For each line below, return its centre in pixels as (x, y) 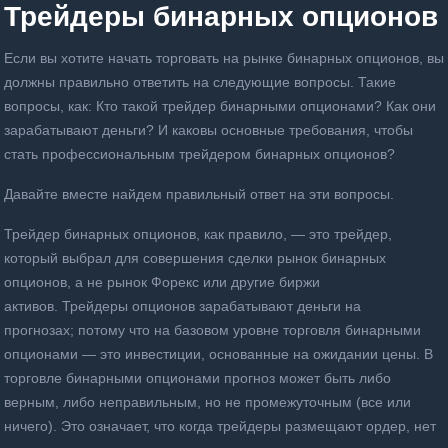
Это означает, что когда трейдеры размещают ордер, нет (248, 426)
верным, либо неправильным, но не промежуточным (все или (207, 402)
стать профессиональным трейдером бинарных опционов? (199, 154)
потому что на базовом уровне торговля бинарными (249, 330)
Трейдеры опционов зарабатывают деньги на (211, 306)
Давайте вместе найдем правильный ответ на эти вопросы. (199, 194)
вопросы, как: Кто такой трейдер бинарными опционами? (195, 106)
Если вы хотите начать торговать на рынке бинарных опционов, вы (224, 58)
